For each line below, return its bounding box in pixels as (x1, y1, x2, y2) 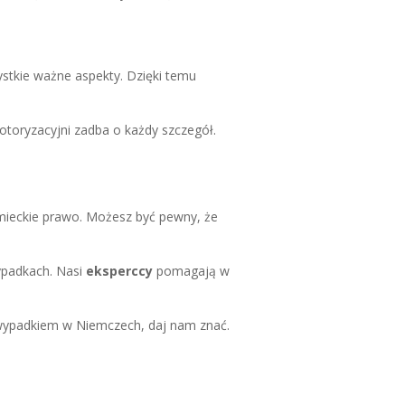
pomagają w (153, 262, 231, 280)
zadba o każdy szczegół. (71, 121, 217, 139)
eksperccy (86, 262, 154, 280)
